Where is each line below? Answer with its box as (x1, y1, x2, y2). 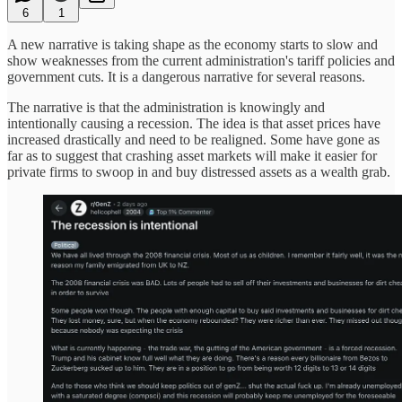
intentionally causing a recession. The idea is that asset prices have (7, 115, 380, 131)
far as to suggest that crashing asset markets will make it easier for (7, 147, 377, 163)
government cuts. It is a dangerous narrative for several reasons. (7, 68, 365, 84)
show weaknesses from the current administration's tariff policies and (7, 52, 395, 68)
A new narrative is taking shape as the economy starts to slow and (7, 36, 378, 52)
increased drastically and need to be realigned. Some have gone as (7, 131, 380, 147)
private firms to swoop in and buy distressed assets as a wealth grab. (7, 163, 390, 179)
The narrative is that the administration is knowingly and (7, 99, 325, 115)
